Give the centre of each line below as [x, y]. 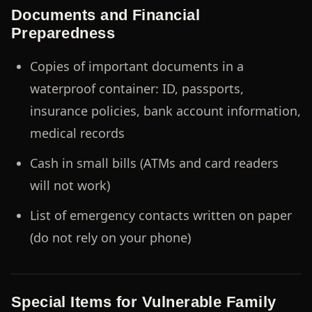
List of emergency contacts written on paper [161, 215]
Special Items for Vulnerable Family [143, 302]
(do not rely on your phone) [110, 237]
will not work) [70, 186]
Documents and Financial [106, 15]
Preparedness [63, 33]
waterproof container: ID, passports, [136, 89]
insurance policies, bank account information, [165, 111]
